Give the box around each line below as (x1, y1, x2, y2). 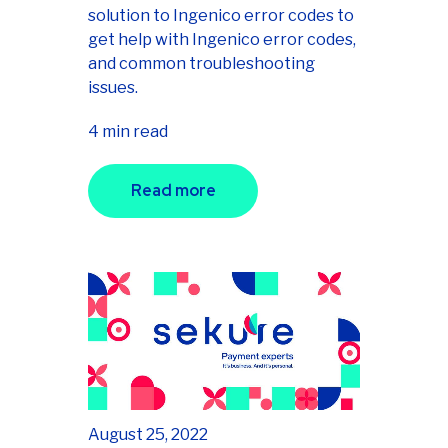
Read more (130, 180, 216, 202)
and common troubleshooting (88, 54, 315, 74)
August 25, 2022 (88, 425, 208, 445)
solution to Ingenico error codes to (88, 6, 354, 26)
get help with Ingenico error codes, (88, 30, 356, 50)
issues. (88, 78, 138, 98)
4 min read (88, 122, 168, 142)
